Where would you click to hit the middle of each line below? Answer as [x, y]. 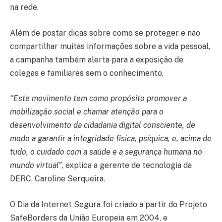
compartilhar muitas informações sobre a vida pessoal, [110, 46]
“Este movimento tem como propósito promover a [98, 99]
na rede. [24, 7]
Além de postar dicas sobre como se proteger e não [105, 33]
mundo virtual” [36, 166]
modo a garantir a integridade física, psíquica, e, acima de [111, 139]
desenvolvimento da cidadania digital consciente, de [103, 125]
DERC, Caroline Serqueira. [57, 179]
